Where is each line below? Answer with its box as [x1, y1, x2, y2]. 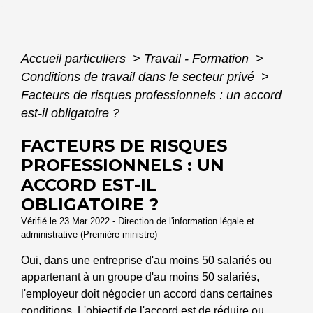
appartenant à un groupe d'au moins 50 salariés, [21, 271, 259, 283]
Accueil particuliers [21, 52, 129, 66]
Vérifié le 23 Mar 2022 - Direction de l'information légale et [21, 216, 254, 226]
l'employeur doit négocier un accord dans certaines [21, 288, 272, 300]
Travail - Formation [144, 52, 252, 66]
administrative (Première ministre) [21, 229, 157, 240]
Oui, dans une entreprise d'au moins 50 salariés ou [21, 254, 272, 266]
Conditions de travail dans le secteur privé [21, 70, 258, 84]
